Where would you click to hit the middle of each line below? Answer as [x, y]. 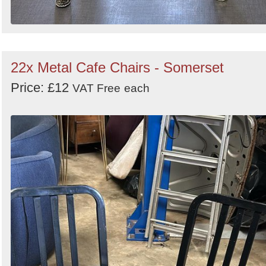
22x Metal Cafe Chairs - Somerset [117, 67]
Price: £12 [42, 87]
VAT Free [96, 88]
